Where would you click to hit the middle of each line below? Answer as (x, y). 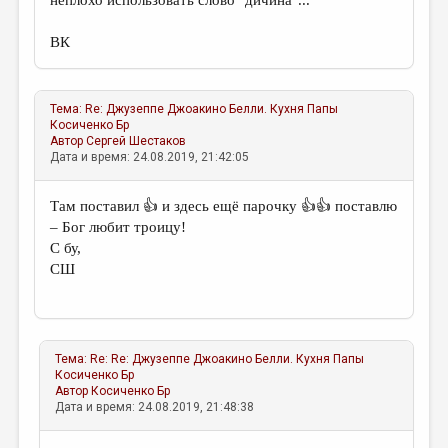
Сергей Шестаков (136, 141)
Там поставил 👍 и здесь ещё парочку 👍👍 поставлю (224, 206)
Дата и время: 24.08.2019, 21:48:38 (155, 407)
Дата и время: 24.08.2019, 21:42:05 (150, 157)
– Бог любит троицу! (118, 227)
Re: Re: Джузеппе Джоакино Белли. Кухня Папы (227, 359)
